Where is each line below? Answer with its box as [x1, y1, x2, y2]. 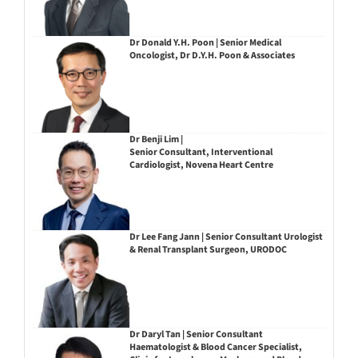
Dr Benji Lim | [129, 133, 183, 147]
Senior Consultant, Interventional [129, 145, 272, 160]
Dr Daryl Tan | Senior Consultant [129, 328, 263, 342]
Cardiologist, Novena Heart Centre [129, 158, 273, 173]
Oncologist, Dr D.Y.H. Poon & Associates [129, 48, 295, 62]
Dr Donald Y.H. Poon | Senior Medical [129, 35, 281, 50]
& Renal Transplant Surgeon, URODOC [129, 243, 287, 257]
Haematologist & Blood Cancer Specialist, [129, 340, 302, 355]
